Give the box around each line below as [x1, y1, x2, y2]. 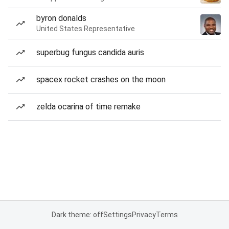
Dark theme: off [51, 211, 103, 219]
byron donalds [36, 13, 86, 23]
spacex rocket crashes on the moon [36, 75, 166, 84]
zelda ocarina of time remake [36, 102, 141, 111]
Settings [103, 211, 132, 219]
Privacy [131, 211, 156, 219]
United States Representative [36, 25, 135, 33]
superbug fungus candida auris [36, 48, 144, 57]
